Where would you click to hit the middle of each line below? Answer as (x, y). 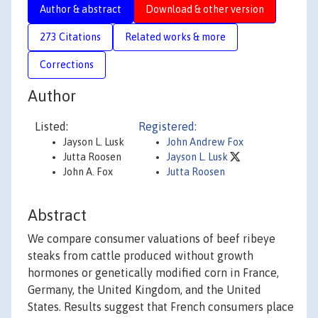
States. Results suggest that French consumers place (161, 307)
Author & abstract (81, 9)
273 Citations (70, 37)
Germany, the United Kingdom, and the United (144, 290)
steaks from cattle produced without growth (141, 256)
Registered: (168, 126)
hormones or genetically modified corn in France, (153, 273)
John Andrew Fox (205, 142)
